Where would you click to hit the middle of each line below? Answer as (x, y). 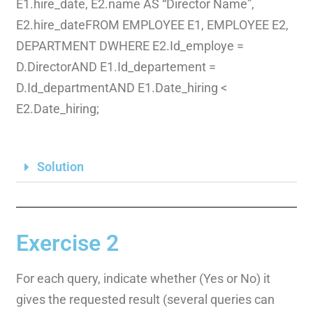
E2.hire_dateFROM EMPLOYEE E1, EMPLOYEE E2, (152, 24)
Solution (60, 166)
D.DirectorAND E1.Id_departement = (116, 66)
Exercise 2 (67, 243)
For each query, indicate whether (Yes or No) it (143, 278)
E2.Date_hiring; (57, 108)
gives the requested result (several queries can (145, 299)
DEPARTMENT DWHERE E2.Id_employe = (130, 45)
